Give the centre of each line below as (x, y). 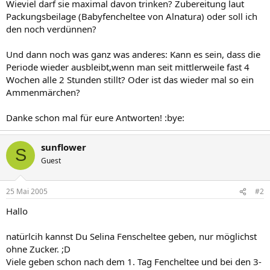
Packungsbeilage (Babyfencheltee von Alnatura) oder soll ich (132, 16)
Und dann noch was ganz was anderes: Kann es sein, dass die (133, 54)
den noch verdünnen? (51, 29)
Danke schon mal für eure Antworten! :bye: (95, 117)
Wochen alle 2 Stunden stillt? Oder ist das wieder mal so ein (130, 79)
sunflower (64, 147)
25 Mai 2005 (27, 191)
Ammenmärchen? (43, 92)
